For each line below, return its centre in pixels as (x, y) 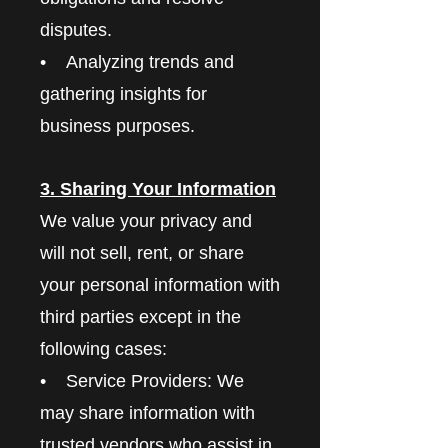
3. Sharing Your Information (158, 188)
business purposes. (117, 125)
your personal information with (160, 284)
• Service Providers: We (142, 380)
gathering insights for (123, 93)
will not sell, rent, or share (142, 252)
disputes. (76, 29)
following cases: (103, 348)
